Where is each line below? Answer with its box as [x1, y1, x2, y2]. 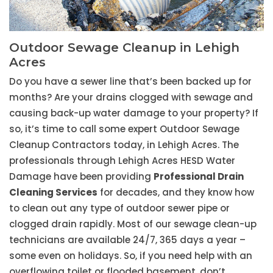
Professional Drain [154, 170, 244, 183]
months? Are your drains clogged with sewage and [9, 91, 253, 104]
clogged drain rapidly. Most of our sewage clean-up [9, 218, 257, 231]
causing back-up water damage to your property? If [9, 107, 258, 120]
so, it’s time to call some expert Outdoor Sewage [9, 122, 239, 136]
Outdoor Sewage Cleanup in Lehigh [9, 40, 239, 55]
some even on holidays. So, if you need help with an [9, 249, 252, 263]
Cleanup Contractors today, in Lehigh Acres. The [9, 138, 239, 152]
